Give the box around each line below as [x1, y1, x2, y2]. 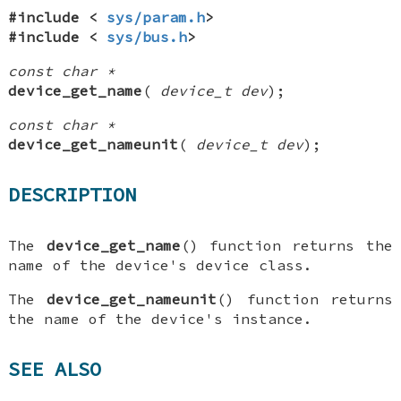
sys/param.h [107, 7, 206, 26]
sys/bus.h [107, 27, 188, 46]
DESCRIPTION [8, 182, 137, 208]
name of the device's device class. [8, 255, 313, 274]
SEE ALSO [8, 355, 102, 381]
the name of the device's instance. [8, 309, 313, 328]
